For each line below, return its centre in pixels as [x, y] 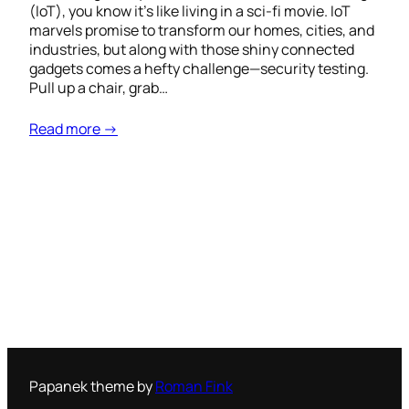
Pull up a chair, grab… [99, 88]
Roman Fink [194, 386]
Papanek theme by [92, 386]
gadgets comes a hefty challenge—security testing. [199, 69]
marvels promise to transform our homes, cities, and [202, 31]
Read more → [73, 129]
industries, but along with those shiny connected [192, 50]
